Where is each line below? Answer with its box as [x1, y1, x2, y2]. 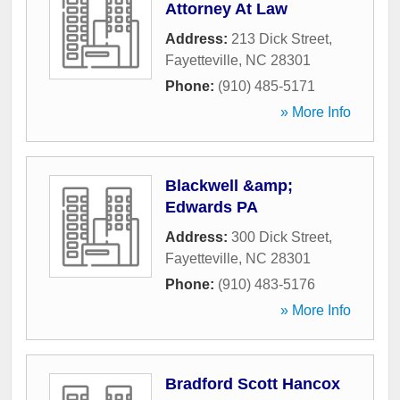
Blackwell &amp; [165, 177, 293, 196]
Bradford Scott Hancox [165, 375, 340, 394]
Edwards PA [165, 198, 258, 217]
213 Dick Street [231, 31, 329, 47]
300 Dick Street [231, 229, 329, 246]
